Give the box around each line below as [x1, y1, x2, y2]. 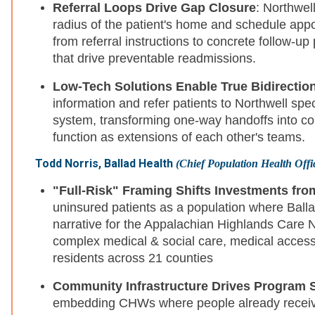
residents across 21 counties [53, 251, 213, 266]
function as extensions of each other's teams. [53, 130, 305, 145]
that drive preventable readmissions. [53, 51, 256, 66]
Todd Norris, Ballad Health [35, 157, 176, 171]
